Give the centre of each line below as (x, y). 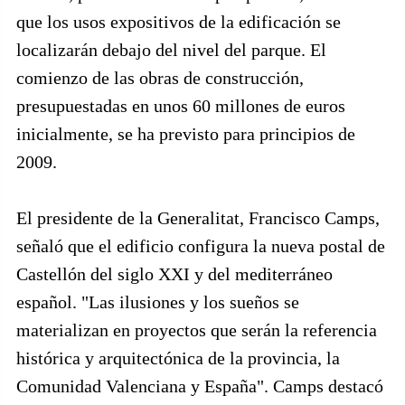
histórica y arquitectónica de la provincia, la (178, 358)
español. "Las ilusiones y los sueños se (158, 302)
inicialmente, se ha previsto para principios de (186, 134)
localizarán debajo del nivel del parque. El (171, 50)
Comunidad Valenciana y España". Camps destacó (200, 386)
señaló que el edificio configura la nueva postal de (201, 246)
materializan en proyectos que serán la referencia (197, 330)
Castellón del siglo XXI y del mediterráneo (174, 274)
